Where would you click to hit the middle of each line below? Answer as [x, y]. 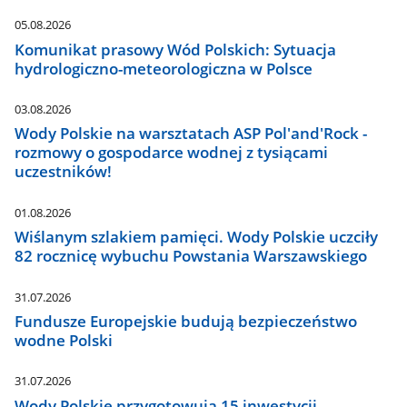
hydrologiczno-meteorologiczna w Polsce [164, 68]
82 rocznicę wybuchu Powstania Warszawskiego [191, 256]
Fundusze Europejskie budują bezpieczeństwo [186, 321]
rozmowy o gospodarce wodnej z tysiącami [172, 153]
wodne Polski [64, 340]
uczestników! [64, 172]
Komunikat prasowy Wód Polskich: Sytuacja [176, 49]
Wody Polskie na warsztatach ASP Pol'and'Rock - [191, 134]
